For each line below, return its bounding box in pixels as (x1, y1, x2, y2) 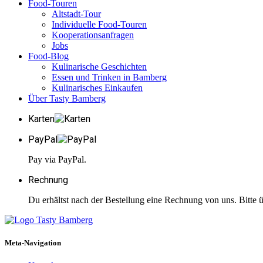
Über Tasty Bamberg (28, 93, 106, 103)
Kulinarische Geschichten (52, 61, 147, 72)
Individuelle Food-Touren (52, 19, 147, 29)
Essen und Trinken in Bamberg (52, 72, 167, 82)
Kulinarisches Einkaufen (52, 82, 143, 93)
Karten (28, 113, 55, 124)
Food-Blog (28, 50, 69, 61)
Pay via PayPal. (28, 154, 86, 164)
